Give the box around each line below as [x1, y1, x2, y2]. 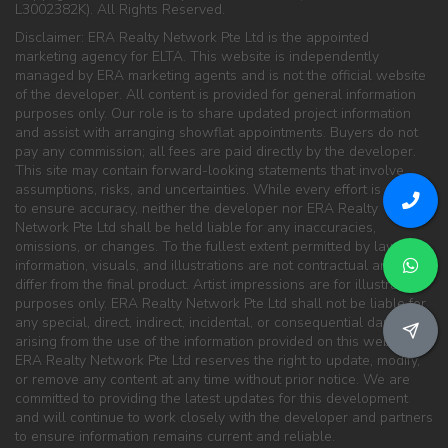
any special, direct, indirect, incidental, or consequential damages [15, 313, 425, 333]
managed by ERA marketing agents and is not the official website [15, 66, 426, 86]
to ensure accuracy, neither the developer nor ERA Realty [15, 199, 378, 219]
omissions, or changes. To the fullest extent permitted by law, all [15, 237, 420, 257]
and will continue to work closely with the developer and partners [15, 408, 433, 428]
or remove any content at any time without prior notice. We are [15, 370, 410, 390]
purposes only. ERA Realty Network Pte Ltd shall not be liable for [15, 294, 426, 314]
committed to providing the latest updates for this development [15, 389, 408, 409]
